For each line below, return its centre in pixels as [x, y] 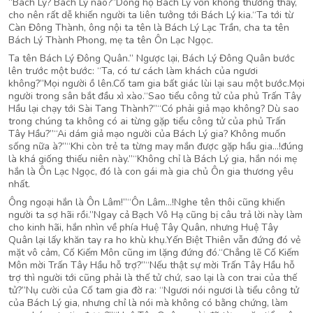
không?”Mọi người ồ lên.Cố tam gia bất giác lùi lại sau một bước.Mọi [156, 83]
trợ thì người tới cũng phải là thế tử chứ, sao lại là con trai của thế [153, 278]
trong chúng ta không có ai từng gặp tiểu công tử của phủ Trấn [147, 121]
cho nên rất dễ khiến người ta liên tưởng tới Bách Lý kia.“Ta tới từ [151, 15]
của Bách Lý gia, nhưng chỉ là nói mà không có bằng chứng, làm [148, 303]
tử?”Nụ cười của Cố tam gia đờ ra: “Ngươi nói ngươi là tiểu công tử [154, 290]
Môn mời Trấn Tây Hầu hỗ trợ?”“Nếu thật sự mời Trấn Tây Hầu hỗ [152, 265]
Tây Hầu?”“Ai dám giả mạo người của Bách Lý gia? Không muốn [147, 134]
